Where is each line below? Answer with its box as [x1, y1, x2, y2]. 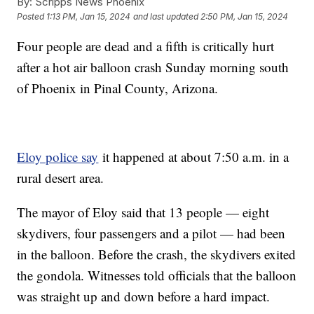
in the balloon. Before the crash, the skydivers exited [17, 245, 296, 263]
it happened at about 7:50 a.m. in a [98, 147, 289, 165]
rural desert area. [17, 168, 104, 186]
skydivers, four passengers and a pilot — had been [17, 224, 286, 242]
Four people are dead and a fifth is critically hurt [17, 36, 275, 55]
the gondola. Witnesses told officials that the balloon [17, 266, 297, 284]
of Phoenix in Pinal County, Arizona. [17, 78, 219, 97]
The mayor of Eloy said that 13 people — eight [17, 203, 270, 221]
